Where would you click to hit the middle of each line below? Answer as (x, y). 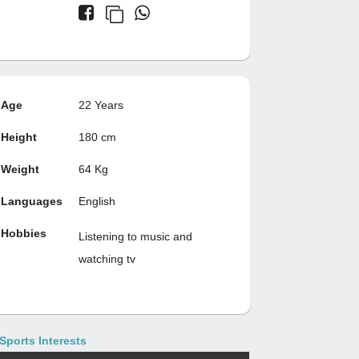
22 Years (101, 105)
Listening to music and (135, 236)
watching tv (107, 259)
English (97, 201)
